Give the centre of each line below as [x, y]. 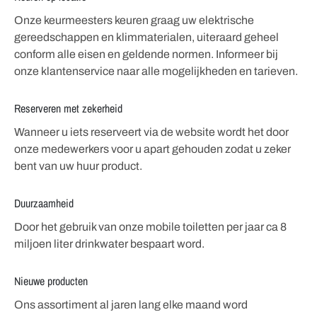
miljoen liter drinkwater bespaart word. [109, 243]
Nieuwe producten [51, 281]
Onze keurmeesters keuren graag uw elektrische [134, 21]
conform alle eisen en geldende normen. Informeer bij [146, 54]
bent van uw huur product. [78, 166]
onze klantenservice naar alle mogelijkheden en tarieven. [156, 71]
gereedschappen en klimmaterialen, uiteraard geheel [146, 38]
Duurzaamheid [44, 203]
